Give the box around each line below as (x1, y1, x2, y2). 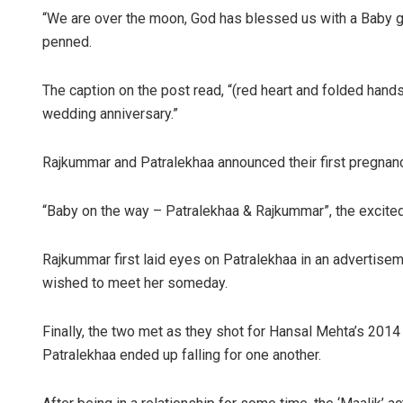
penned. (42, 32, 92, 50)
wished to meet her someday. (42, 273, 228, 291)
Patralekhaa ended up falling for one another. (42, 345, 321, 363)
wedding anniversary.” (42, 104, 178, 122)
